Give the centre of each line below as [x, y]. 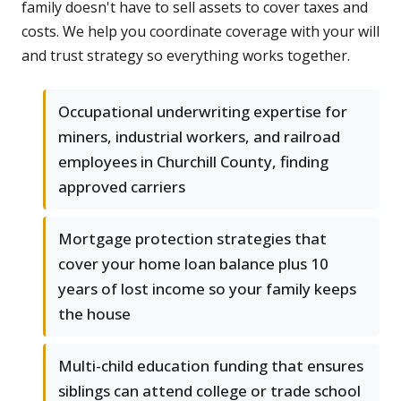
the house [94, 314]
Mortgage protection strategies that [192, 239]
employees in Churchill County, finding [193, 162]
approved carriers [122, 187]
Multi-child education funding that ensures [211, 366]
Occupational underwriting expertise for [203, 112]
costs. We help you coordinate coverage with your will [200, 32]
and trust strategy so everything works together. [186, 56]
